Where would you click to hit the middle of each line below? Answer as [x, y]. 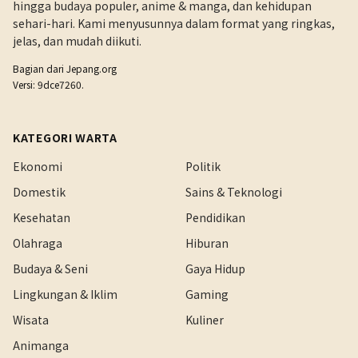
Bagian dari [40, 68]
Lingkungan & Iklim [65, 294]
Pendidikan [215, 217]
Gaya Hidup [215, 268]
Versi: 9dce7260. [48, 84]
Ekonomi [38, 166]
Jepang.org [91, 68]
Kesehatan [42, 217]
